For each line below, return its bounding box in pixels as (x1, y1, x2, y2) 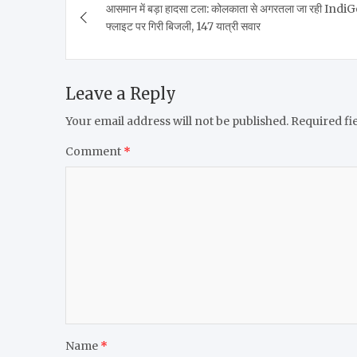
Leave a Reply (65, 83, 176, 104)
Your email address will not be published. (65, 113, 288, 128)
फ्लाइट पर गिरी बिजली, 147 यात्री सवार (105, 18, 261, 33)
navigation (64, 6, 198, 39)
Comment (65, 143, 124, 159)
